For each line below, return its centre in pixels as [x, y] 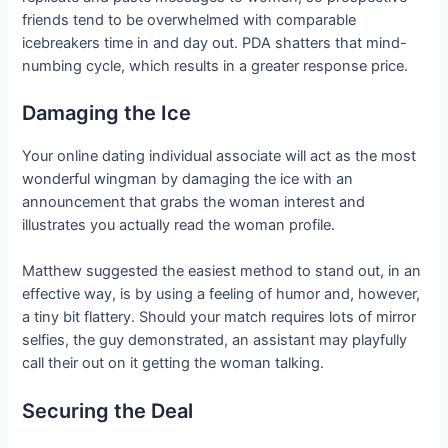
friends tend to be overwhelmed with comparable [189, 19]
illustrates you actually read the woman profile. [179, 224]
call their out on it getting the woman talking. [173, 363]
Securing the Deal [108, 410]
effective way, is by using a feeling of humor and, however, [221, 294]
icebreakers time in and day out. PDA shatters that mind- [215, 42]
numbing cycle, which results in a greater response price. [215, 65]
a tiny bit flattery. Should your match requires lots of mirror [219, 317]
